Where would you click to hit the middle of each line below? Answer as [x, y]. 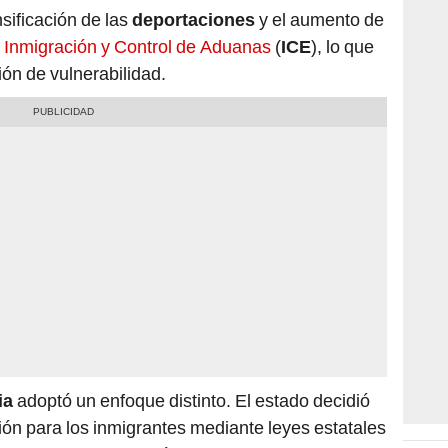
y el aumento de [319, 20]
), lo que [342, 47]
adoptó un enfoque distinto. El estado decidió [191, 401]
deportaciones [193, 20]
